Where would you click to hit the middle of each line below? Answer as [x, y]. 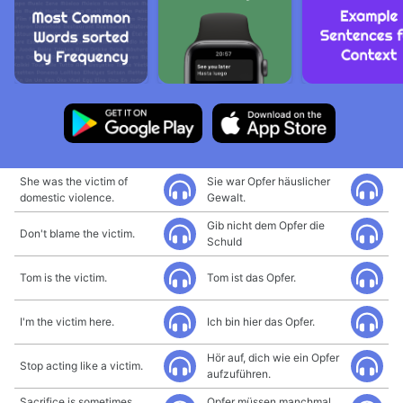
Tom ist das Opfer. [251, 278]
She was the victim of [74, 181]
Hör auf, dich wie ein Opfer [273, 358]
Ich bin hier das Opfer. [261, 322]
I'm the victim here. [67, 322]
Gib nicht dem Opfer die [266, 225]
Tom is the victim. [63, 278]
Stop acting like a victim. [81, 366]
